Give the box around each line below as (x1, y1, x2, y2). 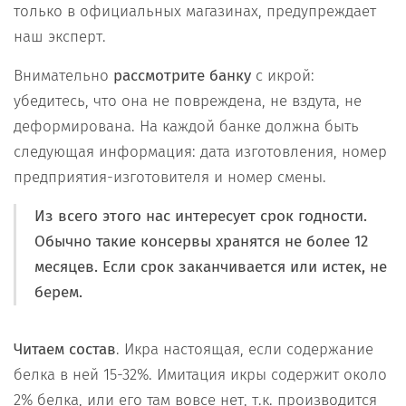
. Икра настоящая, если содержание (116, 339, 373, 359)
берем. (34, 282, 82, 302)
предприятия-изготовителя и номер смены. (14, 167, 326, 187)
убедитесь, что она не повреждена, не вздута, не (14, 91, 362, 111)
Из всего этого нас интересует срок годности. (34, 206, 367, 226)
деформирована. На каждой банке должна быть (14, 116, 359, 136)
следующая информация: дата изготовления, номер (14, 141, 387, 161)
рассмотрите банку (113, 65, 251, 85)
